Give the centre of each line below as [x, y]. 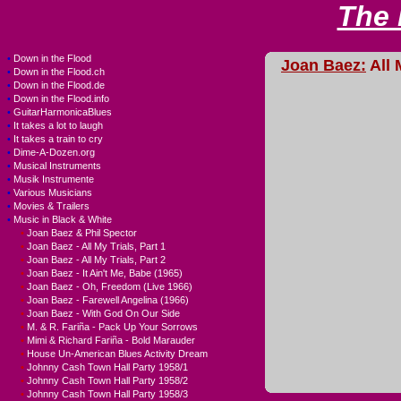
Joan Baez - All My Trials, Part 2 [96, 260]
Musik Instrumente [54, 179]
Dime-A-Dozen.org [54, 153]
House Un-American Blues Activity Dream [117, 354]
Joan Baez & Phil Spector [82, 233]
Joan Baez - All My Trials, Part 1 [96, 247]
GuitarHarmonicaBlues [63, 112]
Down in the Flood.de [59, 85]
